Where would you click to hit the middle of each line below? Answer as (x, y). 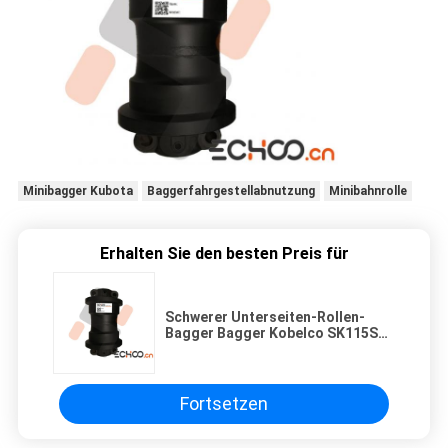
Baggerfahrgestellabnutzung (230, 190)
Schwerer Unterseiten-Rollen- (265, 316)
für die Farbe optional (237, 348)
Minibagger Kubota (77, 190)
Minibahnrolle (367, 190)
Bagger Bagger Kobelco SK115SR (276, 332)
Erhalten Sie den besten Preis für (224, 253)
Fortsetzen (224, 404)
